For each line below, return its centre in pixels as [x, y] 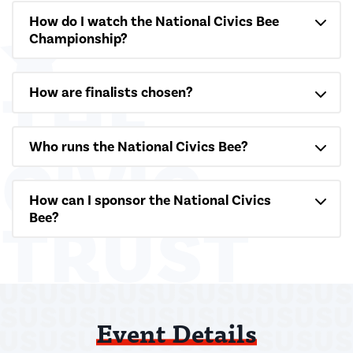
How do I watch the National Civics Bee [154, 22]
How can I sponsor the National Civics [150, 201]
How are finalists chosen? [111, 93]
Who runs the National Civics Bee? [139, 146]
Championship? [78, 39]
